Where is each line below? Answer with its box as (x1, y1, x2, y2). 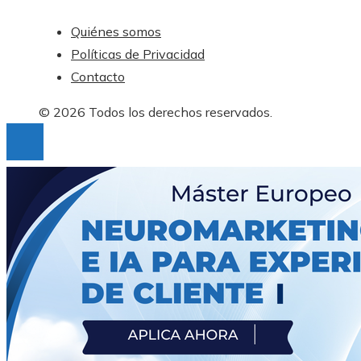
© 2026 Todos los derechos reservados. (39, 103, 272, 120)
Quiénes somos (71, 23, 161, 39)
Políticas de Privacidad (71, 45, 205, 62)
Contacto (71, 68, 125, 85)
